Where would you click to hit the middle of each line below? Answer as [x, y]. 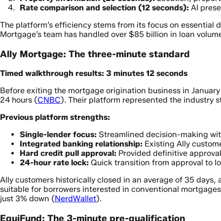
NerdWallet [75, 199]
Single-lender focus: [58, 135]
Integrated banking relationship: [81, 144]
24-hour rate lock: [54, 163]
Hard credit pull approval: [68, 153]
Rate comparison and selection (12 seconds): [104, 7]
